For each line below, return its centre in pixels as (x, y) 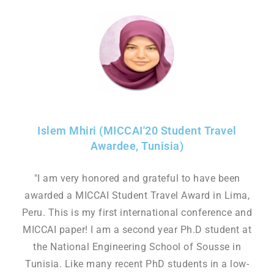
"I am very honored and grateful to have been (137, 178)
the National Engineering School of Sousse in (137, 246)
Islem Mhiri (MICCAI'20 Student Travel (137, 130)
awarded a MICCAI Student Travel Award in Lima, (137, 195)
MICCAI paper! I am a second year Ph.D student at (137, 229)
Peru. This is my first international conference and (137, 212)
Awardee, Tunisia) (137, 146)
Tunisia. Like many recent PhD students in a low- (137, 264)
